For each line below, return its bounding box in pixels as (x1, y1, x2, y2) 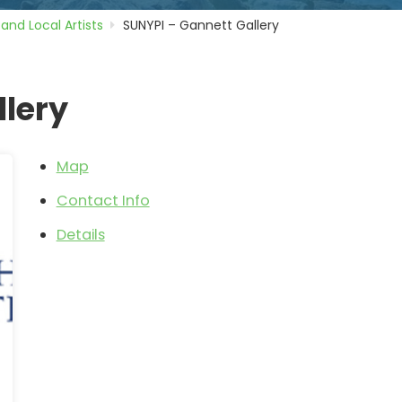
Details (56, 224, 105, 246)
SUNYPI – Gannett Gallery (123, 15, 280, 34)
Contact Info (56, 190, 150, 212)
